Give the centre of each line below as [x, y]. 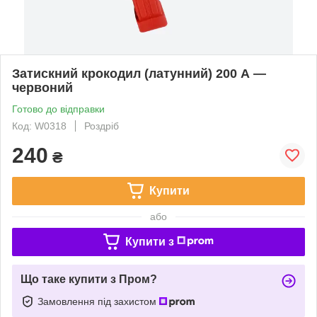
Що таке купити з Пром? [89, 279]
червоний [42, 87]
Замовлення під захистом [98, 301]
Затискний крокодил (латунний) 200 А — [139, 73]
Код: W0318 [39, 126]
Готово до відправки [58, 109]
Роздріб [102, 126]
